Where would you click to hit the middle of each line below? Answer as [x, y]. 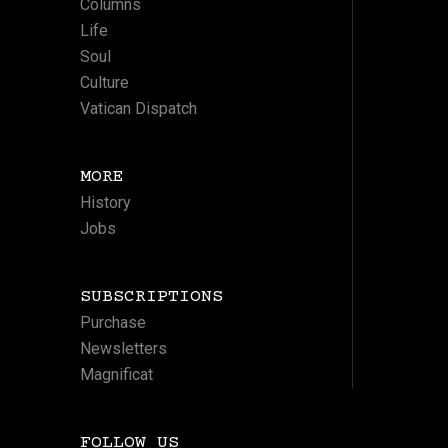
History [105, 203]
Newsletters [123, 349]
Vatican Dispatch [138, 109]
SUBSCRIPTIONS [151, 297]
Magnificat [116, 375]
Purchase [112, 323]
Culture [104, 83]
